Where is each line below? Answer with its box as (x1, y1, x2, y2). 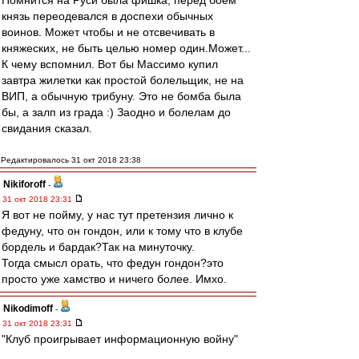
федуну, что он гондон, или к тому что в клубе (2, 224, 243, 237)
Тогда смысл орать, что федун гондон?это (2, 256, 224, 269)
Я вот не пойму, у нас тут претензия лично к (2, 208, 233, 221)
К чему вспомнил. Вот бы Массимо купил (2, 58, 218, 71)
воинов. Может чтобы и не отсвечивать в (2, 26, 215, 38)
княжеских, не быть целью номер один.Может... (2, 42, 251, 54)
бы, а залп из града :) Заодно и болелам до (2, 106, 231, 119)
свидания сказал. (2, 122, 92, 135)
